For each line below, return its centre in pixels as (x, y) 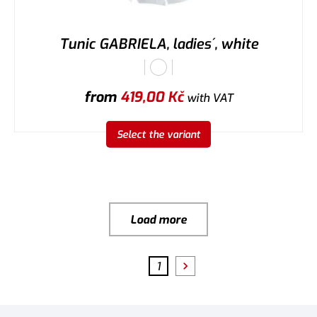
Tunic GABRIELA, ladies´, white (158, 45)
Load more (158, 219)
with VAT (208, 98)
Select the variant (158, 134)
